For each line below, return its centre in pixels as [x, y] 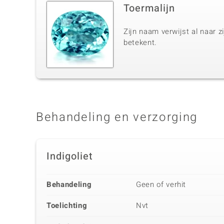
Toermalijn [149, 8]
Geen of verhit [161, 185]
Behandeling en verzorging [117, 117]
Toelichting [67, 206]
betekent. [140, 43]
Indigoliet [70, 156]
